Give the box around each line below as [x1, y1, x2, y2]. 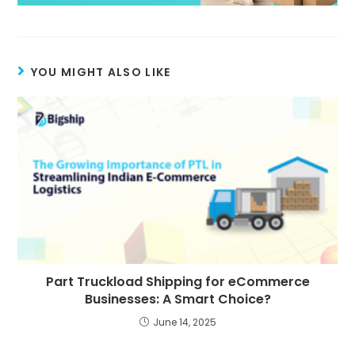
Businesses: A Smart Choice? [84, 289, 271, 308]
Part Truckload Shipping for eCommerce [45, 272, 310, 291]
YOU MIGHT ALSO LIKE [30, 63, 171, 80]
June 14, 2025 [152, 315, 216, 329]
